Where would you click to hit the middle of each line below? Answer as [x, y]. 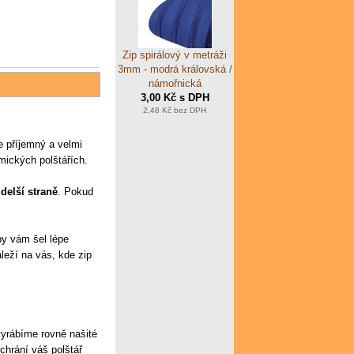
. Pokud [75, 191]
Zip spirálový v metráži [175, 55]
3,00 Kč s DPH [175, 97]
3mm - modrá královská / [175, 69]
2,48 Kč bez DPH [175, 110]
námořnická [175, 83]
